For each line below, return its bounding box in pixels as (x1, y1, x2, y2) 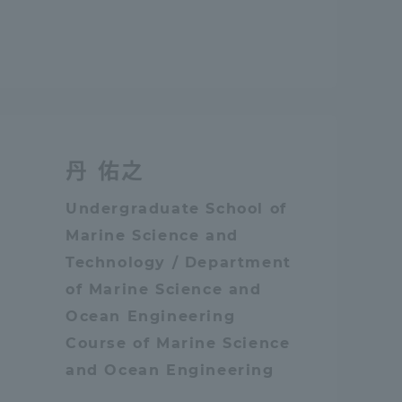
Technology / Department (66, 254, 292, 271)
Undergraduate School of (66, 200, 287, 217)
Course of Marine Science (66, 335, 291, 352)
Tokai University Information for (95, 25, 309, 40)
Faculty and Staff (95, 49, 210, 65)
